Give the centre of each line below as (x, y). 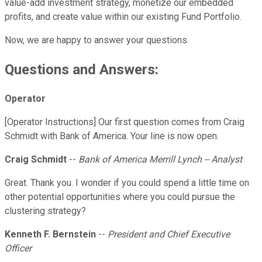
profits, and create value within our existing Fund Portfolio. (123, 17)
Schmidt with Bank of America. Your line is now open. (112, 136)
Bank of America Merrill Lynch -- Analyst (160, 160)
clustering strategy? (45, 211)
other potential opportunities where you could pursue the (120, 197)
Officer (18, 249)
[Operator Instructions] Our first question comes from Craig (125, 122)
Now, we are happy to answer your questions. (97, 40)
